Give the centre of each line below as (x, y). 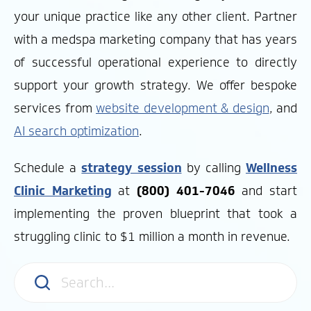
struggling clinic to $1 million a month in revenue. (152, 237)
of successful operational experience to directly (155, 63)
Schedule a (48, 168)
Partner (276, 17)
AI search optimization (76, 132)
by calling (214, 168)
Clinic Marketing (63, 191)
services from (55, 109)
